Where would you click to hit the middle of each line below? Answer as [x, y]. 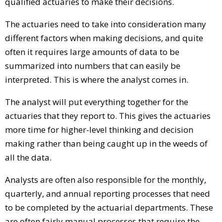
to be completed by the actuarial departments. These [109, 207]
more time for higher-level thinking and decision [99, 129]
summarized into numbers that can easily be [93, 65]
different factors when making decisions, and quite [104, 38]
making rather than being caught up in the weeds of [106, 143]
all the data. [28, 157]
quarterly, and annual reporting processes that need [108, 193]
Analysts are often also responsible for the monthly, [106, 179]
